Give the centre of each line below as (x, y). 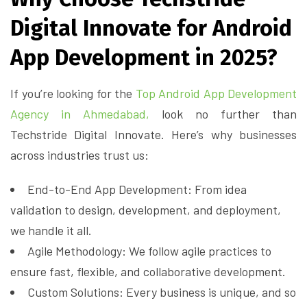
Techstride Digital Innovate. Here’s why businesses (153, 135)
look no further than (223, 114)
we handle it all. (51, 231)
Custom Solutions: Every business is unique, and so (162, 292)
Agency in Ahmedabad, (80, 114)
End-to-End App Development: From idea (137, 189)
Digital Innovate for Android (151, 28)
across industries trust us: (79, 155)
